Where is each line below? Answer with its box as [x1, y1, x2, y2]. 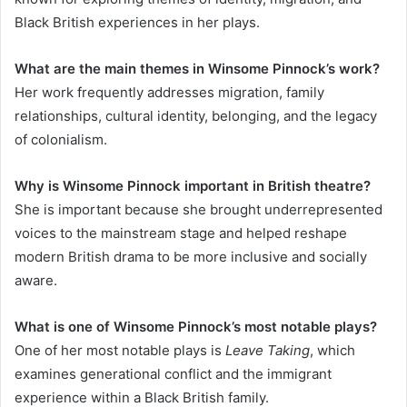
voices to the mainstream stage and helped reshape [15, 224, 347, 243]
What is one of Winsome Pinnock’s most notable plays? [15, 318, 377, 336]
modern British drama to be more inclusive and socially [15, 248, 367, 266]
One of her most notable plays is [15, 342, 225, 360]
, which [310, 342, 355, 360]
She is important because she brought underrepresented [15, 201, 382, 219]
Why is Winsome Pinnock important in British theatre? [15, 177, 371, 195]
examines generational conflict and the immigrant [15, 365, 332, 383]
